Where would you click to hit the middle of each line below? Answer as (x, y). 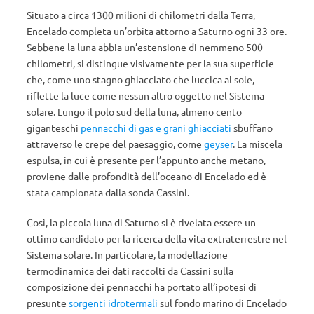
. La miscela (258, 144)
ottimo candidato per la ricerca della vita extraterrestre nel (157, 238)
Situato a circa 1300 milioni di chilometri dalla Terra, (141, 15)
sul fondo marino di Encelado (222, 303)
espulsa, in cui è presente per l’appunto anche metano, (146, 160)
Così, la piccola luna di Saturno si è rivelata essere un (141, 222)
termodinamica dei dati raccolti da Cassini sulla (130, 271)
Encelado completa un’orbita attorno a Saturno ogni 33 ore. (157, 31)
